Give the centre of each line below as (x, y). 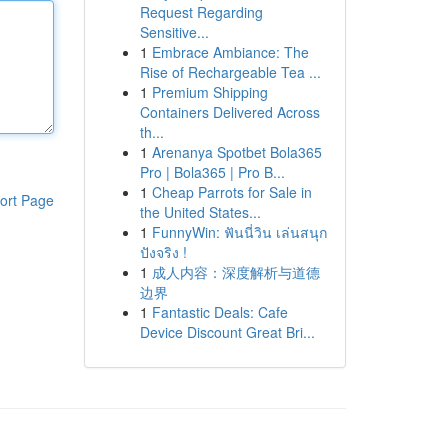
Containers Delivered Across (229, 112)
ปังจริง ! (163, 252)
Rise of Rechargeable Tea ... (230, 72)
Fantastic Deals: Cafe (219, 312)
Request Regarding (201, 12)
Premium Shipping (209, 92)
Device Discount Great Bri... (227, 332)
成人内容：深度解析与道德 (235, 272)
